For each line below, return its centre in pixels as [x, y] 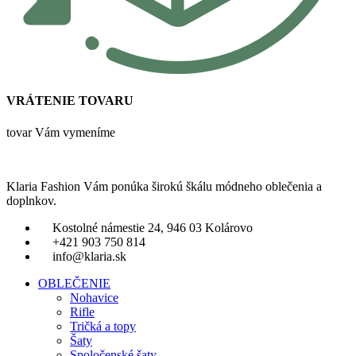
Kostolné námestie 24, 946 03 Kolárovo [153, 227]
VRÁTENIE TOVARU [70, 101]
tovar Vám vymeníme [61, 132]
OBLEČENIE [74, 283]
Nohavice [94, 297]
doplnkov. [31, 200]
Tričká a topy [103, 326]
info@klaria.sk [89, 256]
